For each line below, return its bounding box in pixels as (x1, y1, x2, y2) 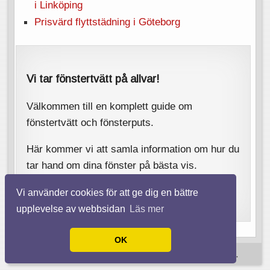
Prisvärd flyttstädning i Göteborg (34, 16, 180, 28)
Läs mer (130, 204, 165, 215)
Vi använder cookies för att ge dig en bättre (16, 187, 199, 198)
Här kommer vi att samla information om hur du (27, 143, 240, 155)
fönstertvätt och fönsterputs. (27, 116, 157, 128)
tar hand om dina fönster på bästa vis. (27, 159, 198, 171)
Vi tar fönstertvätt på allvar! (27, 73, 160, 86)
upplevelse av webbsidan (16, 204, 128, 215)
